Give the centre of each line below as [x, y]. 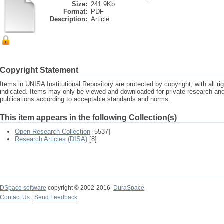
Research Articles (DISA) [51, 139]
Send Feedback [56, 197]
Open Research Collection [53, 132]
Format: [75, 12]
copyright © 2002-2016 [80, 188]
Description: [69, 19]
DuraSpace [129, 188]
